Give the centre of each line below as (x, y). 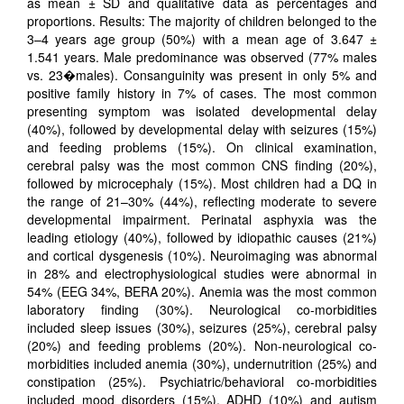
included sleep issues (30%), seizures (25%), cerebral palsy (202, 327)
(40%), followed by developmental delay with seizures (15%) (202, 129)
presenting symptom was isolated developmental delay (202, 110)
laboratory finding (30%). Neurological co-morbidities (202, 309)
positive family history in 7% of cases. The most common (202, 92)
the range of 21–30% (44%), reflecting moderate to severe (202, 201)
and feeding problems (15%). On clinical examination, (202, 147)
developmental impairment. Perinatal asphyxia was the (202, 219)
